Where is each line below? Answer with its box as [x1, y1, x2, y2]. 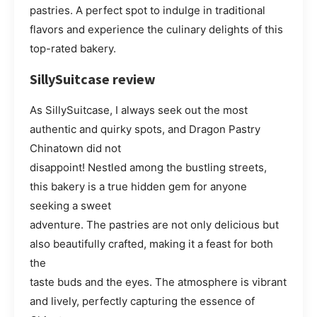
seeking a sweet [30, 199, 111, 213]
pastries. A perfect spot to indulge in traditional [30, 4, 265, 18]
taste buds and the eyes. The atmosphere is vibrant [30, 275, 287, 289]
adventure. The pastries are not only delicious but [30, 218, 279, 232]
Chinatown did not [30, 142, 121, 156]
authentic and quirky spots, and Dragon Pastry [30, 122, 260, 137]
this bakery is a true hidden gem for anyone [30, 180, 247, 194]
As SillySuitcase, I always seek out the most [30, 103, 248, 117]
